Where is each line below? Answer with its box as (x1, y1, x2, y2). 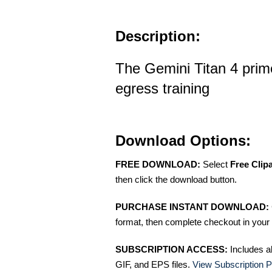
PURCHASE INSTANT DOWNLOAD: (115, 201, 269, 212)
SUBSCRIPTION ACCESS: (115, 243, 228, 254)
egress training (115, 80, 209, 97)
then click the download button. (115, 174, 237, 185)
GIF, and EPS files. (115, 259, 192, 270)
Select (200, 158, 230, 169)
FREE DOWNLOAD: (115, 158, 200, 169)
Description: (115, 27, 200, 44)
